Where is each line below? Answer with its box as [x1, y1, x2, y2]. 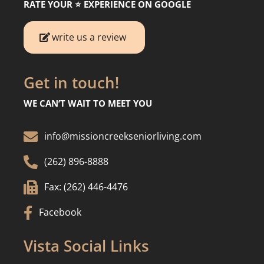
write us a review [52, 31, 126, 44]
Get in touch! [24, 72, 119, 94]
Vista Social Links [24, 235, 149, 257]
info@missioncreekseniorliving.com [44, 130, 202, 143]
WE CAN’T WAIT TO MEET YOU [24, 97, 152, 110]
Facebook [39, 206, 81, 219]
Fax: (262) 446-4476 [44, 180, 128, 194]
